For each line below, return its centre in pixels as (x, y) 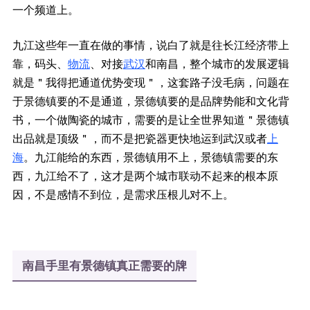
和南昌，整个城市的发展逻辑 (217, 63)
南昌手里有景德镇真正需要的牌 (104, 265)
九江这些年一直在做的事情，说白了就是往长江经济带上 (151, 45)
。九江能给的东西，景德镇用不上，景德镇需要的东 (151, 157)
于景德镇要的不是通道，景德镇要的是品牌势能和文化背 (151, 101)
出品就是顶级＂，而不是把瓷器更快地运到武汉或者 (139, 138)
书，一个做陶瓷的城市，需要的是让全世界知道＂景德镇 (151, 119)
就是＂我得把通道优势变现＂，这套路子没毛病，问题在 (151, 82)
